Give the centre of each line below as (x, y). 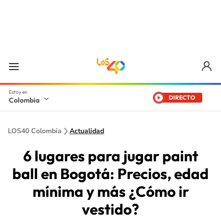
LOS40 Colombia (35, 131)
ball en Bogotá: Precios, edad (110, 174)
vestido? (110, 209)
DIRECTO (182, 97)
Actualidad (87, 131)
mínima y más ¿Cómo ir (110, 191)
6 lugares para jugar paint (110, 156)
